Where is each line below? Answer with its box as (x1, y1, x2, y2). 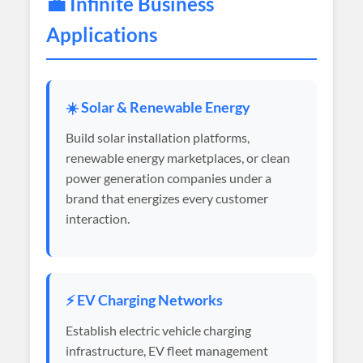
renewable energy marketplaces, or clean (66, 150, 291, 165)
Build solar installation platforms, (66, 130, 250, 145)
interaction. (66, 211, 130, 226)
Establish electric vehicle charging (66, 322, 252, 338)
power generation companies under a (66, 170, 272, 186)
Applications (46, 23, 158, 46)
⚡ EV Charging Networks (66, 292, 224, 309)
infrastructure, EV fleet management (66, 343, 269, 358)
